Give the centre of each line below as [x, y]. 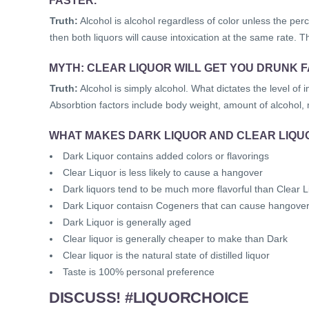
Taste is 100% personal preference [139, 272]
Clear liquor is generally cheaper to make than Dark [175, 239]
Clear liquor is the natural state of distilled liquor [166, 256]
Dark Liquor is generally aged [127, 222]
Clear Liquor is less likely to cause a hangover [163, 173]
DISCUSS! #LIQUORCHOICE [149, 298]
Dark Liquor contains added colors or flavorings [166, 156]
